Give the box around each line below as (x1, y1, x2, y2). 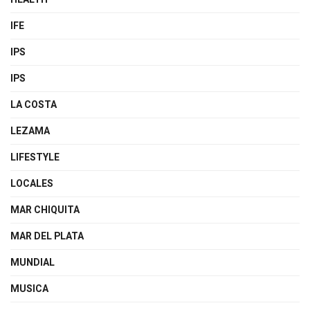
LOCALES (10, 176, 53, 191)
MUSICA (10, 281, 48, 296)
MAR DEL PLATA (10, 228, 84, 244)
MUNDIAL (10, 255, 55, 270)
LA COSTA (10, 97, 57, 112)
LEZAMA (10, 123, 50, 138)
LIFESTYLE (10, 149, 60, 165)
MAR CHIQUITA (10, 202, 80, 217)
